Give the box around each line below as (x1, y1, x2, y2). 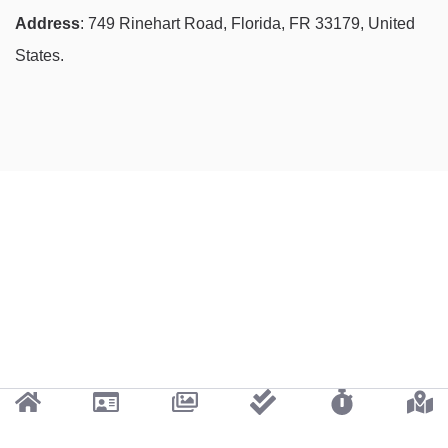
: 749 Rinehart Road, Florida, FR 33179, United (80, 14, 415, 32)
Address (15, 14, 80, 32)
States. (15, 46, 64, 64)
